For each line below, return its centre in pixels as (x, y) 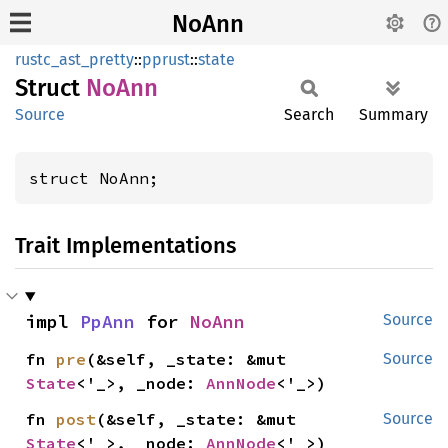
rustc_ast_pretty (74, 59)
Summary (393, 114)
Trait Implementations (125, 245)
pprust (166, 59)
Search (309, 114)
